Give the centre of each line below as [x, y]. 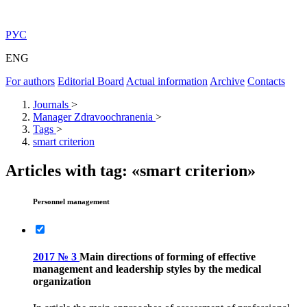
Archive [227, 81]
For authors [30, 81]
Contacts [266, 81]
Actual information [167, 81]
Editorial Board [91, 81]
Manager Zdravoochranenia [93, 117]
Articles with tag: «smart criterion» [131, 170]
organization [62, 282]
